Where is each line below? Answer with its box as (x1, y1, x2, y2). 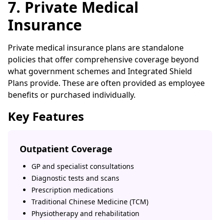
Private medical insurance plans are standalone (8, 42, 184, 53)
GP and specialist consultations (31, 162, 134, 171)
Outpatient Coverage (20, 143, 112, 155)
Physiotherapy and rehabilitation (31, 209, 139, 218)
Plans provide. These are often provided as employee (8, 78, 205, 88)
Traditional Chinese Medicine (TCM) (31, 197, 148, 206)
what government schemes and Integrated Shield (8, 66, 192, 77)
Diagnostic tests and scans (31, 173, 119, 183)
